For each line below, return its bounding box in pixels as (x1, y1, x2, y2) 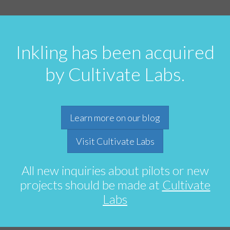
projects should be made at (20, 177, 162, 192)
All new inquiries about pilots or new (21, 163, 209, 178)
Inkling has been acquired (15, 41, 215, 63)
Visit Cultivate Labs (75, 136, 155, 147)
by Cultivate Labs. (45, 63, 185, 85)
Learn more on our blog (70, 112, 160, 123)
